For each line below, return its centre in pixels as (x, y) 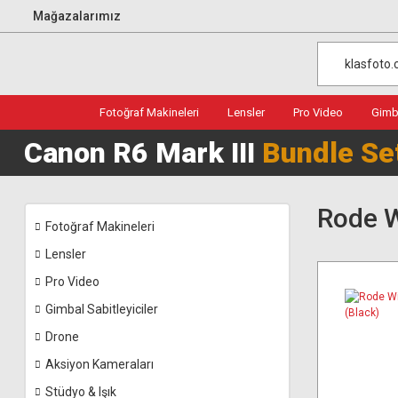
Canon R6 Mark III (143, 153)
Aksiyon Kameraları (99, 364)
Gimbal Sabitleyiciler (102, 309)
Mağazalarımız (77, 16)
